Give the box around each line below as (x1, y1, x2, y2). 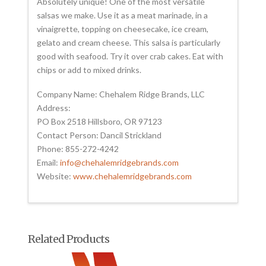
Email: (37, 157, 61, 168)
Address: (37, 103, 71, 113)
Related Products (28, 232, 110, 246)
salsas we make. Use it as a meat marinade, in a (37, 9, 208, 20)
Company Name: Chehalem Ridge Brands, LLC (37, 89, 205, 100)
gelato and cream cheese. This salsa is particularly (37, 37, 221, 47)
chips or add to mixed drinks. (37, 64, 142, 75)
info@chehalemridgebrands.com (60, 157, 179, 168)
